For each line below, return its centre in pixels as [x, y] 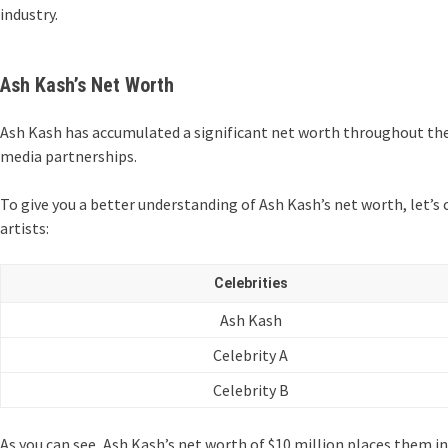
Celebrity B [250, 390]
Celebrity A [250, 355]
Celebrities [250, 283]
